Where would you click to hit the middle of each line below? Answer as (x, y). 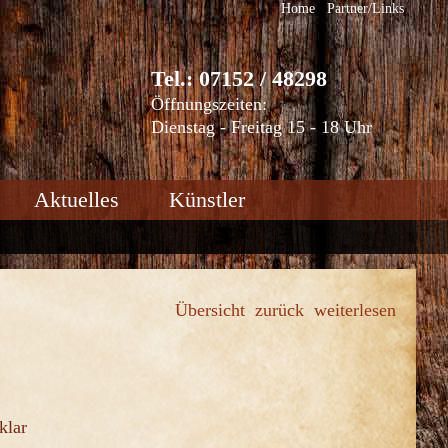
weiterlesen (355, 310)
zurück (279, 310)
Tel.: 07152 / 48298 (239, 78)
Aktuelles (76, 199)
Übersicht (210, 310)
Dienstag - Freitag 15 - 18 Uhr (261, 127)
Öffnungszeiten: (209, 104)
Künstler (207, 199)
